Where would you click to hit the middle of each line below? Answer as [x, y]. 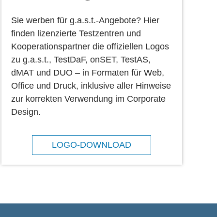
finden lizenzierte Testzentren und [76, 33]
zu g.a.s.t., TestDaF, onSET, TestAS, [81, 59]
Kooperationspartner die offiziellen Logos [90, 46]
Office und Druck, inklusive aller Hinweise [91, 85]
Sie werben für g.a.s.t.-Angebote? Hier [85, 20]
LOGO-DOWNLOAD [92, 145]
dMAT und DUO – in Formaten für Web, [87, 72]
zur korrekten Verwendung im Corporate [88, 99]
